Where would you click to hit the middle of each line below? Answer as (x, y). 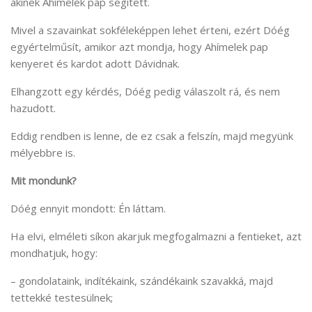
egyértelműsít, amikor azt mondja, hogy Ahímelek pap (139, 47)
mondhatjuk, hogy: (54, 253)
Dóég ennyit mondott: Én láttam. (88, 209)
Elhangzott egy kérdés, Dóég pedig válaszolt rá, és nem (145, 92)
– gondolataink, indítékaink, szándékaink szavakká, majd (142, 281)
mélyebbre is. (43, 153)
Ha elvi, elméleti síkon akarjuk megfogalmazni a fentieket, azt (156, 236)
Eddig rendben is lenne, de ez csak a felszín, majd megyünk (152, 136)
